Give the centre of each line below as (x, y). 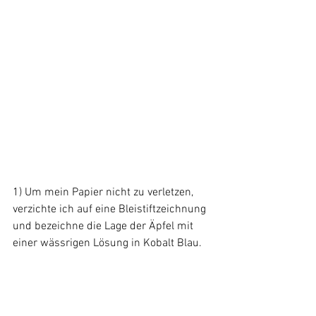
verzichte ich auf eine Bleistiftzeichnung (111, 210)
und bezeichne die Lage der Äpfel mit (104, 227)
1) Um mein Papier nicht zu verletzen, (104, 193)
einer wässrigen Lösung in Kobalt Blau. (107, 244)
